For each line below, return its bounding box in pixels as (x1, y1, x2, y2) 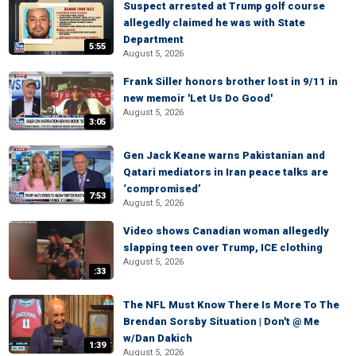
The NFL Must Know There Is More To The (123, 299, 339, 311)
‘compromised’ (123, 183, 201, 195)
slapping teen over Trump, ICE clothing (123, 242, 323, 253)
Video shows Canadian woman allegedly (123, 225, 329, 237)
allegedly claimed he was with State (123, 17, 305, 29)
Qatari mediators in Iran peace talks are (123, 166, 328, 178)
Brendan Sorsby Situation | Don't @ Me (123, 315, 319, 327)
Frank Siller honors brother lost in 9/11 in (123, 75, 338, 87)
